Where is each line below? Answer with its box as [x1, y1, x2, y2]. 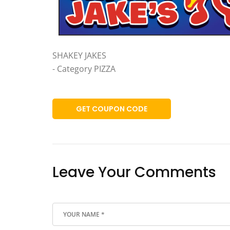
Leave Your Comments [52, 162, 216, 183]
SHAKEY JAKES [52, 50, 106, 62]
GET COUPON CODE [76, 104, 147, 114]
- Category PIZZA [52, 63, 116, 75]
